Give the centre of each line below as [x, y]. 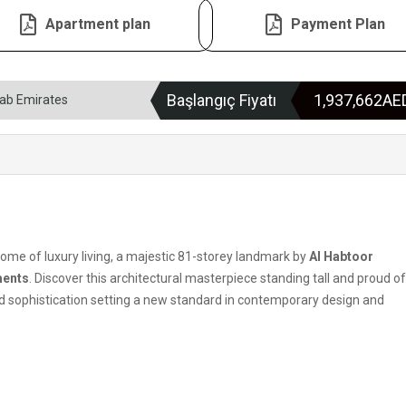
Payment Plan [338, 24]
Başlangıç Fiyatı [222, 101]
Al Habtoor [341, 257]
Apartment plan [98, 24]
